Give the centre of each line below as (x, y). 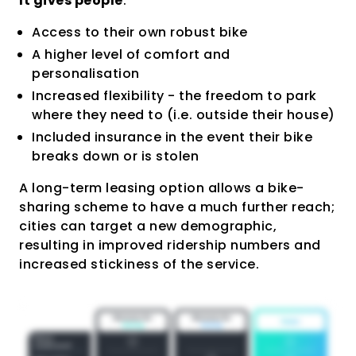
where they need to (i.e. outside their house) (184, 114)
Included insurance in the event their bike (172, 137)
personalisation (86, 73)
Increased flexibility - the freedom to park (174, 95)
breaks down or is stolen (115, 156)
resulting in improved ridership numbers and (170, 245)
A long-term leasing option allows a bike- (162, 188)
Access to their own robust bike (140, 32)
